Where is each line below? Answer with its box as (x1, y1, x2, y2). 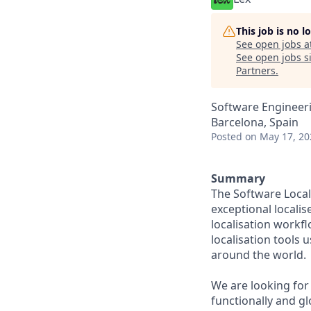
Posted (211, 130, 242, 143)
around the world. (211, 247, 306, 262)
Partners (236, 64, 276, 77)
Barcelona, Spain (211, 115, 299, 130)
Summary (211, 171, 265, 186)
